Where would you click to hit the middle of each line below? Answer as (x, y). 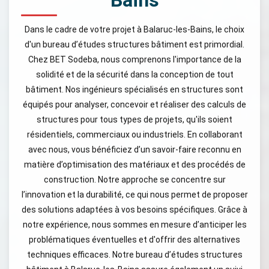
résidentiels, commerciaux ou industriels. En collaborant (134, 134)
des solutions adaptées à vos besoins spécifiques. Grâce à (134, 209)
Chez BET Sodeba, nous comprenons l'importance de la (134, 59)
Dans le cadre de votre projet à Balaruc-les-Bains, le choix (134, 29)
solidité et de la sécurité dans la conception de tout (134, 74)
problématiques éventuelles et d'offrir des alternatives (134, 239)
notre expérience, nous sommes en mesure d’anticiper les (134, 224)
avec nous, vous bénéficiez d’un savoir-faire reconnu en (134, 149)
